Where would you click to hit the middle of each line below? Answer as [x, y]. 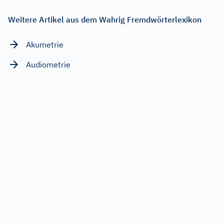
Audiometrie [48, 64]
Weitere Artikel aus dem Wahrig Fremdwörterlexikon [105, 19]
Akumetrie [45, 44]
